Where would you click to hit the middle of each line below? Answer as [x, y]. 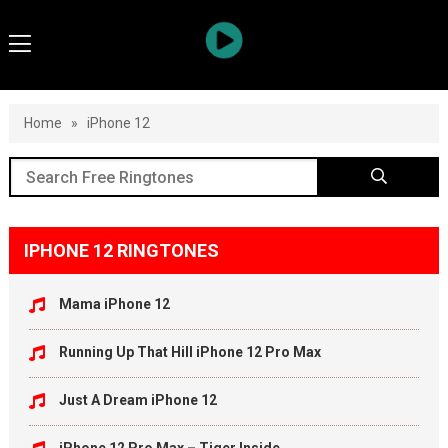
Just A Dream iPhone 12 [137, 400]
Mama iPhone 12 [114, 304]
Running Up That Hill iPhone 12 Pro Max [189, 352]
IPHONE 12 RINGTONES [121, 250]
